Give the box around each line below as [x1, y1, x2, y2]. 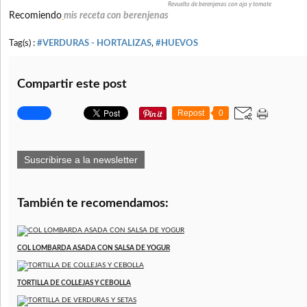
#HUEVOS [156, 39, 198, 48]
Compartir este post [17, 78, 127, 91]
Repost [177, 108, 204, 119]
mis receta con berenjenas [64, 11, 169, 21]
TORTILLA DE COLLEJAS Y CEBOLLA [17, 280, 131, 287]
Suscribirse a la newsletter [24, 154, 138, 166]
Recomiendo [9, 11, 62, 21]
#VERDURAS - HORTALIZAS [37, 39, 151, 48]
